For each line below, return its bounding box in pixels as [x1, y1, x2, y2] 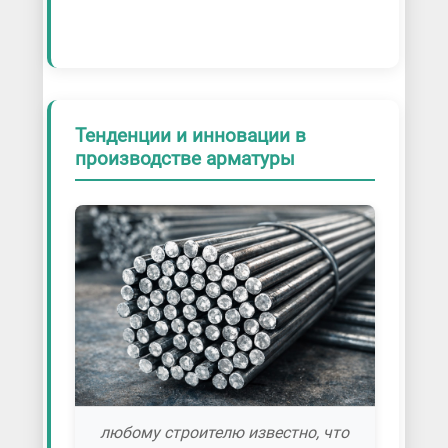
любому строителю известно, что [100, 422, 350, 442]
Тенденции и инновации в [74, 123, 306, 147]
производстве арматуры [74, 146, 300, 170]
